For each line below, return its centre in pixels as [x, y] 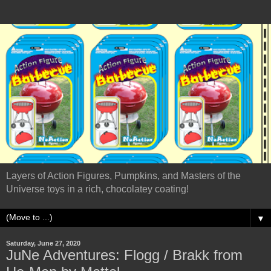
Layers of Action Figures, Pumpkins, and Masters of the [123, 175]
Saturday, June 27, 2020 [43, 243]
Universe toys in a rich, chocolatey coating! [97, 189]
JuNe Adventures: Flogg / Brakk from [124, 255]
